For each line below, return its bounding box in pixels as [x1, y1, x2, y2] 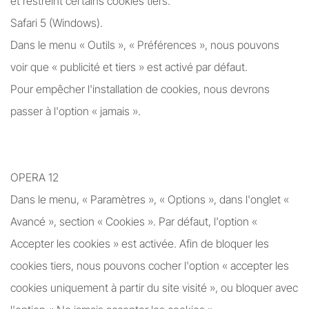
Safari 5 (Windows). [10, 16, 103, 30]
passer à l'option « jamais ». [10, 104, 141, 118]
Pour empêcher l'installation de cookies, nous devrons [10, 82, 270, 96]
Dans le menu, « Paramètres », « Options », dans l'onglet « [10, 192, 289, 206]
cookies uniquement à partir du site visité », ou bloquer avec [10, 281, 298, 295]
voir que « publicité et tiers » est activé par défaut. [10, 60, 248, 74]
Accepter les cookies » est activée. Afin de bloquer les [10, 237, 269, 250]
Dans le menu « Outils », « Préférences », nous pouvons [10, 38, 279, 52]
